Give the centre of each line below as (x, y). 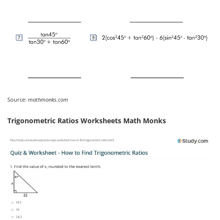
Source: (18, 100)
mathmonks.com (48, 100)
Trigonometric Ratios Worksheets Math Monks (87, 121)
